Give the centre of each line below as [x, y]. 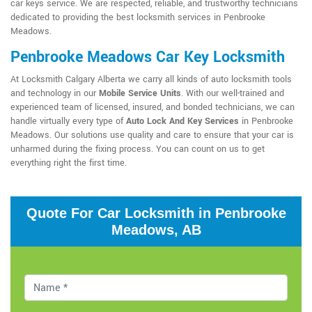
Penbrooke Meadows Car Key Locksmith [148, 57]
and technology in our [55, 94]
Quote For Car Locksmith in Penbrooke [156, 213]
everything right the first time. [69, 163]
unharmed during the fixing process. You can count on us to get [138, 149]
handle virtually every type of [68, 122]
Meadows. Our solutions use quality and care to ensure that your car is [152, 135]
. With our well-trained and [233, 94]
